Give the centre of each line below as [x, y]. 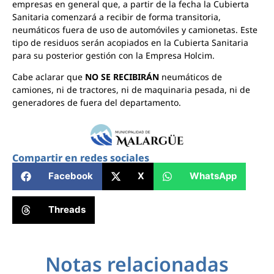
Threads [67, 210]
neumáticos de [191, 77]
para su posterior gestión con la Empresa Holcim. [113, 55]
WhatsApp [213, 176]
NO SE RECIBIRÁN [122, 77]
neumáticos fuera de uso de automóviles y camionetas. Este [135, 29]
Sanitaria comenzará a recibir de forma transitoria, [117, 17]
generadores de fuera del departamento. [97, 103]
